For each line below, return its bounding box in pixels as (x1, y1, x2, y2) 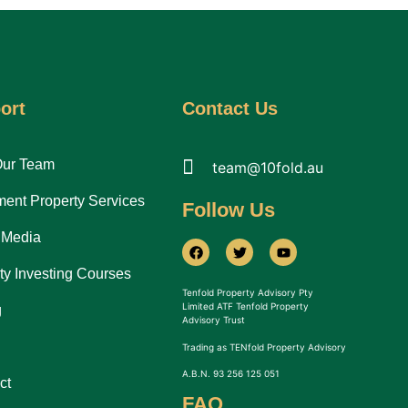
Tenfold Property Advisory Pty (182, 287, 314, 299)
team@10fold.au (211, 158, 323, 177)
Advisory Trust (182, 314, 246, 326)
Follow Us (182, 199, 276, 222)
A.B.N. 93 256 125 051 (182, 368, 280, 380)
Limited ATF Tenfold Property (182, 301, 310, 312)
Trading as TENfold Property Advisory (182, 341, 347, 352)
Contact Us (182, 98, 279, 119)
